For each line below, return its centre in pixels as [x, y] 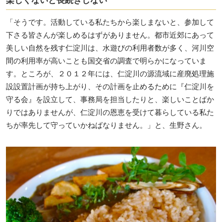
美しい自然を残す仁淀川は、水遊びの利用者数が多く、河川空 [110, 48]
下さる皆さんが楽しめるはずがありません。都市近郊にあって [110, 35]
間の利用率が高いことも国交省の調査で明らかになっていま [106, 60]
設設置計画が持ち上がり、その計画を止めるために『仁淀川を [110, 86]
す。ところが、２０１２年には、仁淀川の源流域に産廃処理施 [110, 73]
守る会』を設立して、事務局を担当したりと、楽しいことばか [110, 99]
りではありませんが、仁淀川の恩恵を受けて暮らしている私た [110, 112]
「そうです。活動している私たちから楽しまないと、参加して [110, 22]
